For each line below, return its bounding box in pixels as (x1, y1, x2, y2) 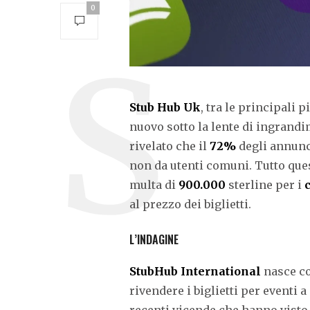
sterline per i (226, 177, 304, 192)
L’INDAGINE (129, 230, 179, 248)
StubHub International (129, 264, 261, 278)
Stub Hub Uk (129, 100, 201, 114)
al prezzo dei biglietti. (129, 197, 251, 211)
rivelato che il (129, 138, 210, 153)
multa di (129, 177, 179, 192)
